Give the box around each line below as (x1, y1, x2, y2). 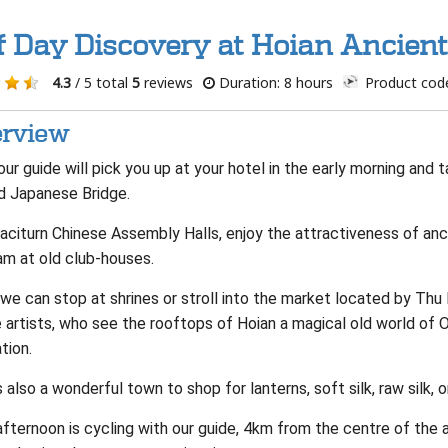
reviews (139, 73, 193, 92)
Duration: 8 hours (214, 73, 333, 92)
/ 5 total (70, 73, 132, 92)
